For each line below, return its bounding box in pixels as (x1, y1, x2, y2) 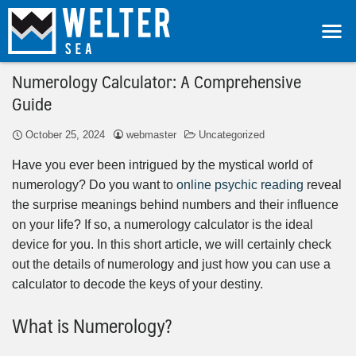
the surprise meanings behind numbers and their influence (12, 197, 339, 211)
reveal (304, 177, 342, 192)
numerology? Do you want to (12, 177, 176, 192)
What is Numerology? (12, 308, 172, 341)
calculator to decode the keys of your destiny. (12, 277, 263, 291)
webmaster (126, 128, 176, 141)
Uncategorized (199, 128, 265, 141)
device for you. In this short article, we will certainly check (12, 237, 331, 251)
